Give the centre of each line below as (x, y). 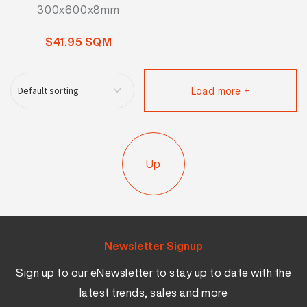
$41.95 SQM (78, 42)
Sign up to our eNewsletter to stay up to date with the (153, 273)
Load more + (220, 91)
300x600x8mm (78, 10)
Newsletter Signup (153, 246)
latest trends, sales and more (153, 293)
